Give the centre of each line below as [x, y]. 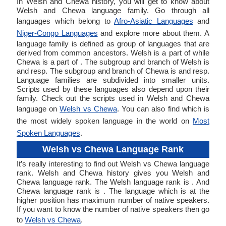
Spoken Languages [48, 133]
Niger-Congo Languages [57, 33]
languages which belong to [65, 21]
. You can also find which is [163, 109]
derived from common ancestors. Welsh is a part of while [113, 53]
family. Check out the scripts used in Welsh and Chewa [113, 98]
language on [38, 109]
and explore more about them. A [154, 33]
